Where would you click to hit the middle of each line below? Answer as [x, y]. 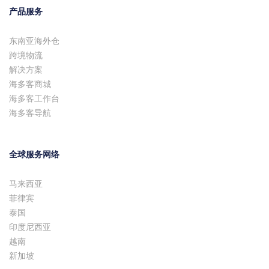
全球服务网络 [34, 155]
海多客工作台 [34, 99]
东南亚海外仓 [34, 41]
